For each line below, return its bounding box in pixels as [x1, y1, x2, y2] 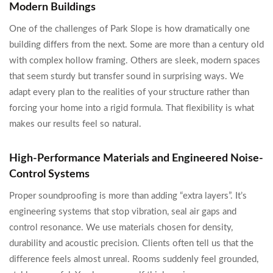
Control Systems [9, 169, 90, 180]
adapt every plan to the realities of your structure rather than [9, 88, 249, 97]
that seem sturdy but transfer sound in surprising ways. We [9, 72, 244, 81]
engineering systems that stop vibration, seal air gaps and [9, 207, 236, 216]
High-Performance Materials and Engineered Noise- [9, 153, 263, 164]
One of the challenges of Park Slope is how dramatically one [9, 24, 250, 34]
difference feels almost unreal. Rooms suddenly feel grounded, [9, 255, 258, 264]
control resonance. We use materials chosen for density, [9, 223, 233, 232]
